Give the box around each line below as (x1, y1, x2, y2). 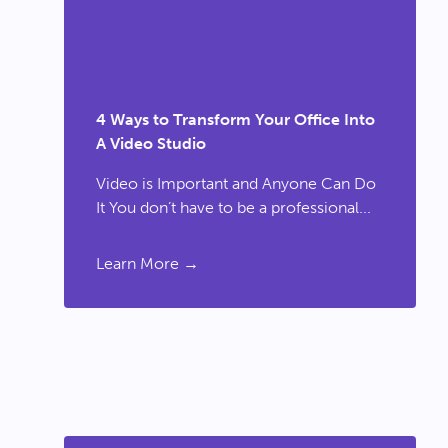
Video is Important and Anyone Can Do (96, 174, 376, 193)
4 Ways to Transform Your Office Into (96, 110, 375, 129)
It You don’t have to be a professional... (96, 198, 371, 217)
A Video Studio (96, 134, 206, 153)
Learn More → (96, 254, 199, 273)
